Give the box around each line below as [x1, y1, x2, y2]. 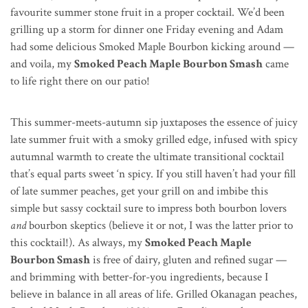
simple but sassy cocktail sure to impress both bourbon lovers [10, 200, 287, 216]
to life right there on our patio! [10, 73, 150, 89]
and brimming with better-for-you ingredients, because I [10, 269, 268, 285]
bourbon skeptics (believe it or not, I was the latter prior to [26, 217, 293, 233]
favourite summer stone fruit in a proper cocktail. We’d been [10, 4, 285, 20]
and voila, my [10, 56, 74, 71]
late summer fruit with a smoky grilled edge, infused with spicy [10, 131, 298, 147]
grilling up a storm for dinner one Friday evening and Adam [10, 21, 283, 37]
